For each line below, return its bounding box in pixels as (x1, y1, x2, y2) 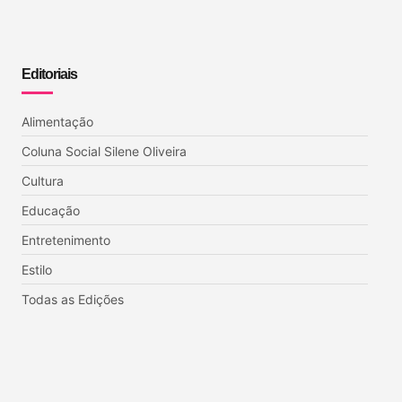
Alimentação (22, 114, 93, 130)
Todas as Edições (22, 292, 124, 308)
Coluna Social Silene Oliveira (22, 144, 187, 160)
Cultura (22, 173, 64, 189)
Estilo (22, 262, 52, 278)
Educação (22, 203, 80, 219)
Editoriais (22, 66, 77, 83)
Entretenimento (22, 232, 110, 249)
